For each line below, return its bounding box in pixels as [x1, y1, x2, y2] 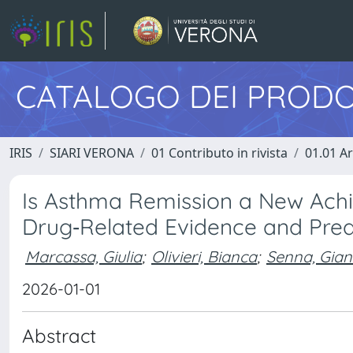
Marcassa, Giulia [25, 246, 142, 266]
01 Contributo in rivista [151, 144, 288, 162]
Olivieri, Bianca [151, 246, 257, 266]
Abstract [22, 324, 96, 347]
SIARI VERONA [50, 144, 134, 162]
